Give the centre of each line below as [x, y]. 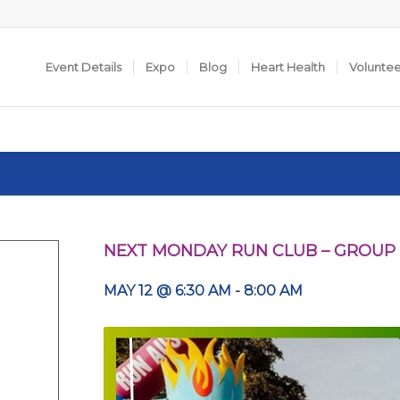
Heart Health [288, 67]
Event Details [84, 67]
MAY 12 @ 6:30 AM [167, 291]
